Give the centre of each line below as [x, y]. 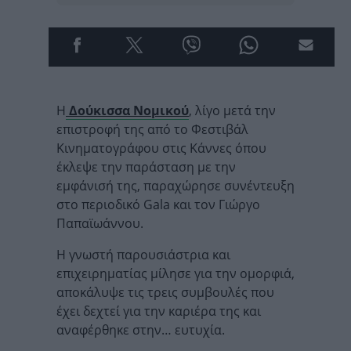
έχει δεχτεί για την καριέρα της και [159, 311]
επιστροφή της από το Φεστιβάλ [152, 129]
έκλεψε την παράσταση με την [146, 167]
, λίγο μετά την [232, 110]
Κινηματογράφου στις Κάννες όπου [161, 148]
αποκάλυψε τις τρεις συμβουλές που [165, 292]
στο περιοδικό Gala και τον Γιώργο [158, 204]
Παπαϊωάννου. [100, 223]
